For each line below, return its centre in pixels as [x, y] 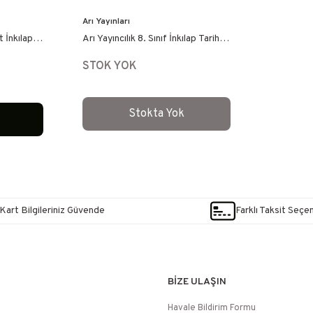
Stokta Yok [156, 114]
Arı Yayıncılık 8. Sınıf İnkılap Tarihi [152, 39]
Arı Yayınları [106, 22]
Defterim [102, 54]
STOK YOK [109, 66]
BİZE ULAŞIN [197, 282]
